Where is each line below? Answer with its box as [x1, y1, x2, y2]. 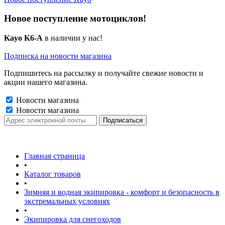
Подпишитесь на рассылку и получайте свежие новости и [4, 69, 203, 78]
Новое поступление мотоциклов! [4, 13, 146, 24]
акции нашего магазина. [4, 78, 87, 87]
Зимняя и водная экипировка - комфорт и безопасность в [24, 188, 219, 197]
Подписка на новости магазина [4, 52, 111, 61]
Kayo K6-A [4, 34, 45, 43]
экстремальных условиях [24, 197, 110, 206]
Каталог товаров [24, 170, 81, 179]
